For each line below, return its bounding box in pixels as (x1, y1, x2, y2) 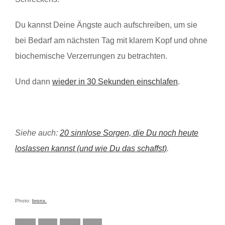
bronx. (32, 197, 47, 203)
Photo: (15, 197, 32, 203)
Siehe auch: (15, 128, 60, 137)
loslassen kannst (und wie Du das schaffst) (15, 144, 167, 153)
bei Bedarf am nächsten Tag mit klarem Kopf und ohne (15, 36, 207, 45)
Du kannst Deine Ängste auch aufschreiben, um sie (15, 20, 197, 29)
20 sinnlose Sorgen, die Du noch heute (60, 128, 198, 137)
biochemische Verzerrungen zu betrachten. (15, 51, 167, 60)
